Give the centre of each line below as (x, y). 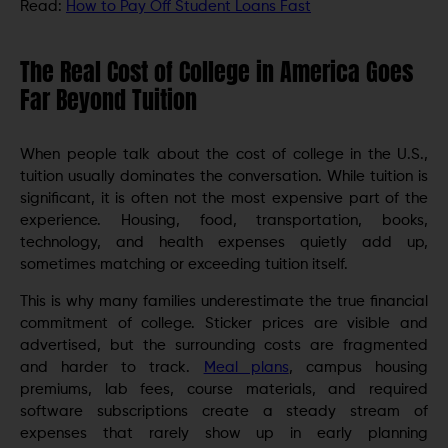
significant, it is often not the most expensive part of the (224, 199)
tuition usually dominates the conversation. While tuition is (224, 177)
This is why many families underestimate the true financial (224, 301)
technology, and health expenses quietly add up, (224, 243)
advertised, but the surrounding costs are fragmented (224, 345)
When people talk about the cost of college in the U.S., (224, 155)
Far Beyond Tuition (108, 100)
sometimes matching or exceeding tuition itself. (184, 265)
